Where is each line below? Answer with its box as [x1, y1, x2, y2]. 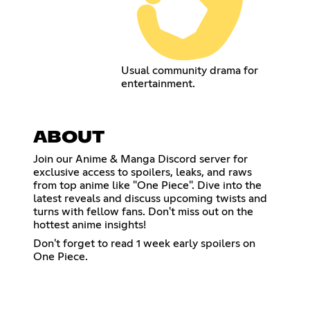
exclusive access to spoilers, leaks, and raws [33, 166, 252, 178]
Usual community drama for [121, 64, 259, 76]
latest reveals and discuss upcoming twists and [33, 192, 267, 204]
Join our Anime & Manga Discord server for [33, 153, 248, 165]
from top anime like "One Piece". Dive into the [33, 179, 262, 191]
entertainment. [121, 77, 196, 89]
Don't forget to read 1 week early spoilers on [33, 237, 255, 249]
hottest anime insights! [33, 219, 146, 230]
